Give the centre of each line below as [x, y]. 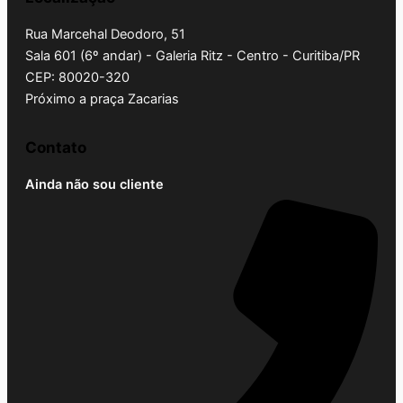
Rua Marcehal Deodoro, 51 [105, 35]
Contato [56, 148]
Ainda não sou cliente [94, 185]
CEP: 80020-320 [77, 78]
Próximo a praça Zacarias [102, 99]
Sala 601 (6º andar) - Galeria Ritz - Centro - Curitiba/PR [193, 56]
